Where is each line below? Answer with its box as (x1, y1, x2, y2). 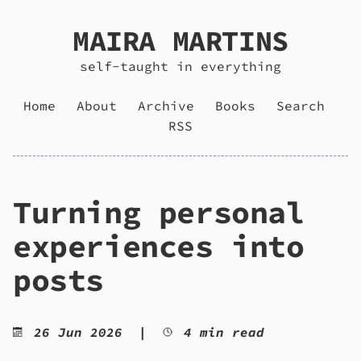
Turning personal (13, 193, 305, 231)
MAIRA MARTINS (73, 23, 288, 59)
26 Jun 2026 (34, 324, 122, 340)
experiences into (13, 226, 305, 265)
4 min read (176, 324, 264, 340)
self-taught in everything (80, 58, 281, 74)
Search (276, 98, 325, 114)
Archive (138, 98, 194, 114)
